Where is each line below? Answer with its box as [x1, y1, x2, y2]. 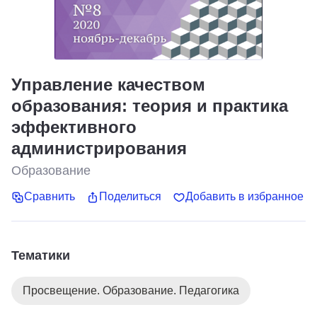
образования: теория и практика [11, 96, 288, 115]
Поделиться [99, 190, 161, 203]
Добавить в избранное [185, 190, 304, 203]
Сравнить [24, 190, 75, 203]
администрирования [11, 139, 187, 158]
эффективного [11, 117, 137, 137]
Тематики [11, 248, 70, 263]
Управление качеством [11, 75, 205, 94]
